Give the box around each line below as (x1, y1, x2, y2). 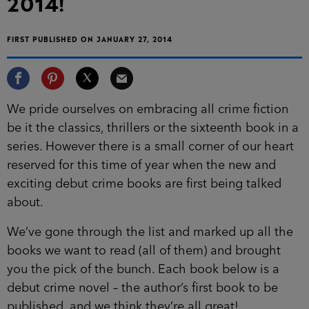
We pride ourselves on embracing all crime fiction (7, 103, 288, 116)
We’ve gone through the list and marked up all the (7, 226, 293, 239)
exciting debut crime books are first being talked (7, 177, 281, 190)
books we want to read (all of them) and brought (7, 244, 281, 257)
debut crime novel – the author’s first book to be (7, 281, 278, 295)
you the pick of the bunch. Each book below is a (7, 263, 279, 276)
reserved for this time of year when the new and (7, 159, 276, 172)
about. (7, 196, 43, 209)
